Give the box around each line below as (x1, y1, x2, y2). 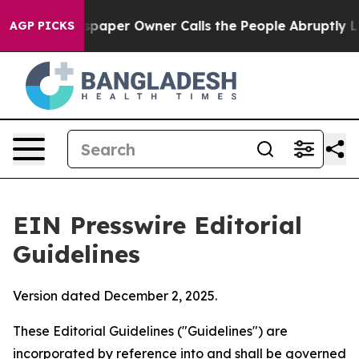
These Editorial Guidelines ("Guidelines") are (13, 323, 288, 339)
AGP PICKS (10, 18, 75, 33)
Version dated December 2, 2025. (13, 288, 217, 304)
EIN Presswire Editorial (13, 210, 302, 240)
